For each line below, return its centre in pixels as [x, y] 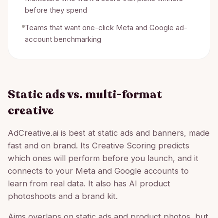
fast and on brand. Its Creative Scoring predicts [99, 145]
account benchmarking [63, 39]
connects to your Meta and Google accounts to [98, 171]
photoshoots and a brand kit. [63, 196]
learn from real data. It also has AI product [89, 183]
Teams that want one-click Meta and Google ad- [106, 27]
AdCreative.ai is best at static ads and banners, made [109, 133]
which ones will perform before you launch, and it [103, 158]
